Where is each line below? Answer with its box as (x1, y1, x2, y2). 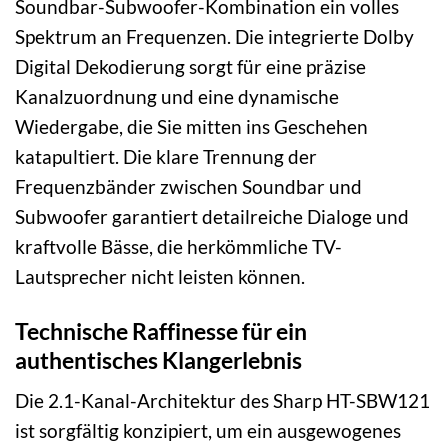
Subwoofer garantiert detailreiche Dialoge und (15, 204, 409, 228)
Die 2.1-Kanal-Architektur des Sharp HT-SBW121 (15, 389, 430, 413)
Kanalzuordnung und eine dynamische (15, 84, 339, 108)
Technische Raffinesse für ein (15, 316, 307, 345)
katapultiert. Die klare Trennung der (15, 144, 317, 168)
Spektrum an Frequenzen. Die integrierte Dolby (15, 24, 414, 48)
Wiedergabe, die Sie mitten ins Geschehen (15, 114, 368, 138)
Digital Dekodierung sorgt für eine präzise (15, 54, 366, 78)
